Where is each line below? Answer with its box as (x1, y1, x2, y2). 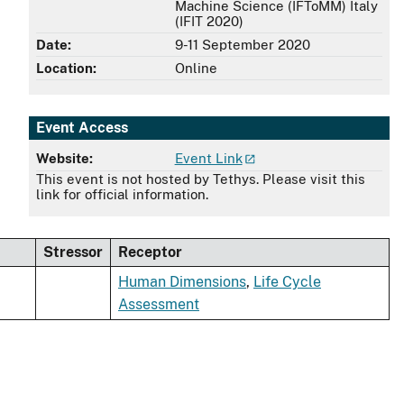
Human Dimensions (118, 272, 246, 290)
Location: (36, 60, 96, 77)
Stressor (43, 243, 103, 261)
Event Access (36, 118, 128, 136)
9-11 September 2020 (174, 37, 310, 53)
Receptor (118, 243, 182, 261)
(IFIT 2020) (174, 14, 243, 30)
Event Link (174, 150, 243, 166)
